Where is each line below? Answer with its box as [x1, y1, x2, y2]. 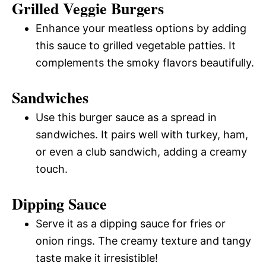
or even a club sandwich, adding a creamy [36, 145, 247, 158]
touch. [36, 162, 68, 175]
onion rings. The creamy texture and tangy [36, 234, 251, 247]
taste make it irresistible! [36, 251, 158, 264]
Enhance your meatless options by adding [36, 21, 246, 34]
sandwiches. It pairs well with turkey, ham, [36, 128, 248, 141]
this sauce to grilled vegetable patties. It [36, 39, 236, 52]
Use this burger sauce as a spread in [36, 110, 217, 123]
